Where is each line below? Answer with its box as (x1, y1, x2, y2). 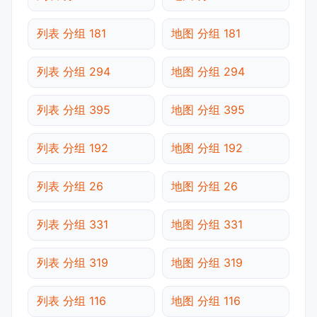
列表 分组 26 (37, 178, 103, 193)
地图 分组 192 (171, 140, 243, 155)
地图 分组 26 (171, 178, 238, 193)
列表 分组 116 (37, 293, 106, 308)
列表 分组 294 (37, 64, 110, 79)
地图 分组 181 (171, 25, 241, 40)
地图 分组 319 (171, 255, 243, 270)
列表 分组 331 (37, 217, 108, 231)
